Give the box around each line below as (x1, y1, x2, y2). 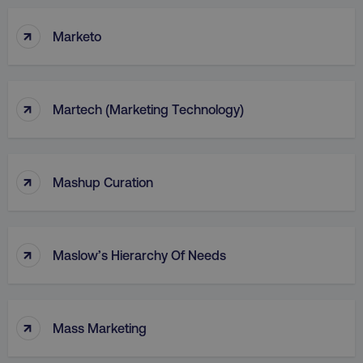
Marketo (53, 28, 101, 44)
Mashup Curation (53, 173, 153, 190)
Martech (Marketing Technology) (53, 100, 244, 117)
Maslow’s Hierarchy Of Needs (53, 246, 226, 263)
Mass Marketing (53, 319, 147, 335)
